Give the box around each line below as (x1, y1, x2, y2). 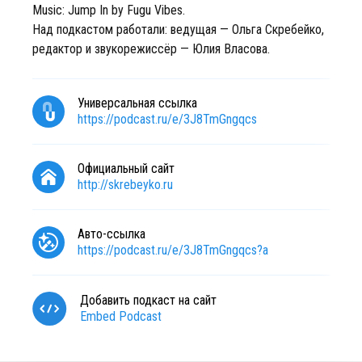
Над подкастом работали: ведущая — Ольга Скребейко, (32, 22, 324, 37)
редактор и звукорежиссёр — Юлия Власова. (32, 41, 270, 57)
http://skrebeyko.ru (78, 177, 173, 192)
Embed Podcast (80, 309, 162, 324)
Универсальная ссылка (78, 95, 197, 111)
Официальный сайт (78, 161, 175, 176)
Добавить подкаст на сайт (80, 293, 217, 308)
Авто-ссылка (78, 226, 145, 242)
